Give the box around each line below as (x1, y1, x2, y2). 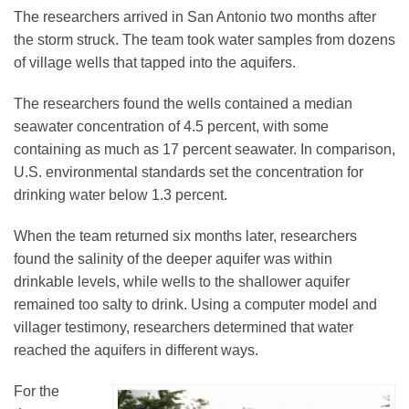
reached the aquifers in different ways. (14, 342, 258, 359)
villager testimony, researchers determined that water (14, 320, 353, 336)
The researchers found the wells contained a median (14, 96, 352, 112)
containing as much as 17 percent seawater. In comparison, (14, 142, 395, 158)
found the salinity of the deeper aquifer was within (14, 251, 332, 267)
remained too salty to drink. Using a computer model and (14, 297, 377, 313)
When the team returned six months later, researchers (14, 228, 357, 245)
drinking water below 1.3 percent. (14, 187, 227, 204)
